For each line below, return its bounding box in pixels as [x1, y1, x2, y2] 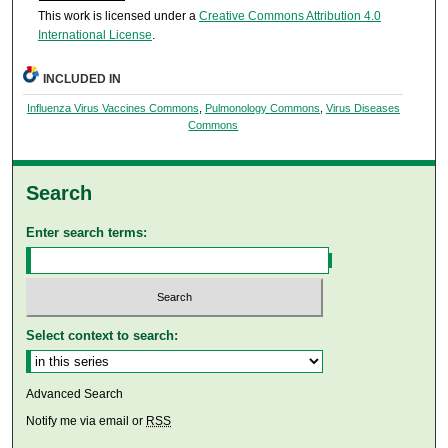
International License [37, 27, 152, 42]
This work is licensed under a [37, 8, 199, 23]
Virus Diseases [325, 102, 400, 115]
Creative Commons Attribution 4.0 [198, 8, 381, 23]
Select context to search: [26, 327, 179, 343]
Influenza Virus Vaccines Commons [26, 102, 199, 115]
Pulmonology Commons [204, 102, 320, 115]
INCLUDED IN [43, 72, 122, 87]
